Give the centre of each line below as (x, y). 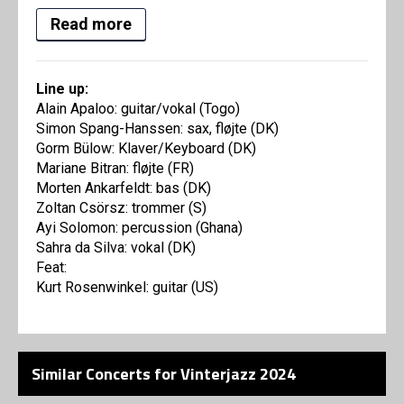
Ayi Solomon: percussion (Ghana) (139, 228)
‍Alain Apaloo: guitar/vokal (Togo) (138, 109)
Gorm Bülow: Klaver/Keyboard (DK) (146, 149)
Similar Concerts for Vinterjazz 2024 (164, 374)
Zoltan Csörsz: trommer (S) (121, 208)
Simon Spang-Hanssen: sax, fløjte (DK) (157, 129)
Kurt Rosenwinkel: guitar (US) (127, 288)
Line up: (62, 89)
